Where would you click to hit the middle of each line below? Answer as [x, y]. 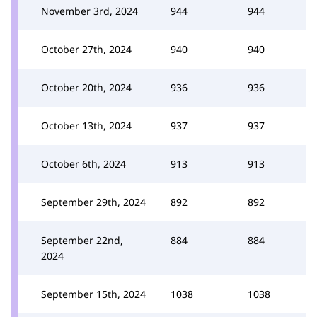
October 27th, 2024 [86, 49]
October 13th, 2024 [86, 125]
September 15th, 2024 [93, 294]
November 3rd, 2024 [90, 11]
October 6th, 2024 [83, 163]
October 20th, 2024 [86, 87]
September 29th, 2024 [93, 202]
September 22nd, [82, 240]
